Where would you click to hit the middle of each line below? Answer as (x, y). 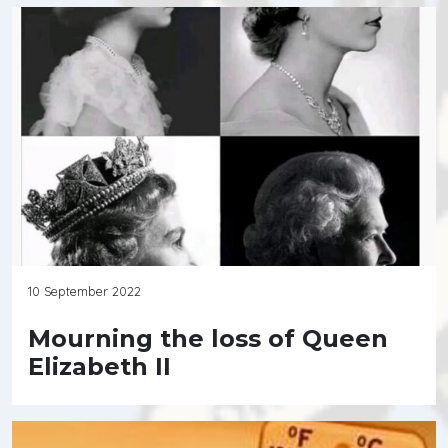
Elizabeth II (99, 366)
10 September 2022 (84, 290)
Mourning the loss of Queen (208, 338)
